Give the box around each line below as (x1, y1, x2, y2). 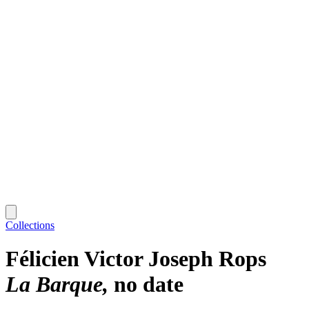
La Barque (6, 272, 103, 297)
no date (114, 272, 183, 297)
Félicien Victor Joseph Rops (6, 246, 266, 272)
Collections (6, 219, 54, 231)
